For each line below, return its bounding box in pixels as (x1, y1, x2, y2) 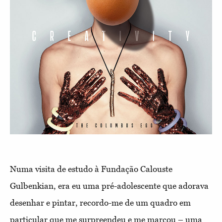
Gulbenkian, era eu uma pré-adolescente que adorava (10, 180, 209, 191)
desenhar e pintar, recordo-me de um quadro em (10, 197, 191, 208)
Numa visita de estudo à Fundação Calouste (10, 164, 172, 174)
